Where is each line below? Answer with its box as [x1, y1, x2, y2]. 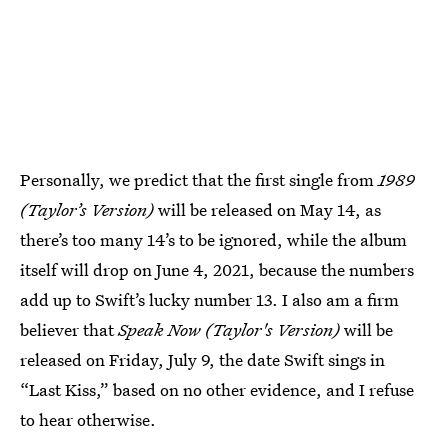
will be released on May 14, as [158, 197, 381, 221]
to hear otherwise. [20, 407, 156, 431]
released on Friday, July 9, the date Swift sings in [20, 347, 385, 371]
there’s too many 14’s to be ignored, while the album [20, 227, 407, 251]
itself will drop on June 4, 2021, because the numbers [20, 257, 414, 281]
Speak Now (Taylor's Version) [118, 317, 344, 341]
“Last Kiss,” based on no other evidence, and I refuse [20, 377, 414, 401]
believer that [20, 317, 118, 341]
